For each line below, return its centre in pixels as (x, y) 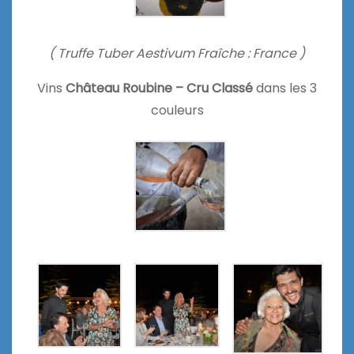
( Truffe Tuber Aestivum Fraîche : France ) (177, 53)
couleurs (177, 110)
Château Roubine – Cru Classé (158, 88)
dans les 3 (285, 88)
